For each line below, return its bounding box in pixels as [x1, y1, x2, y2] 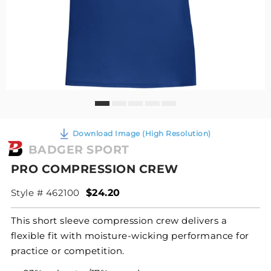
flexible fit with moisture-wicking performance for [10, 229, 249, 241]
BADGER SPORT [28, 142, 129, 157]
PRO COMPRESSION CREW [10, 162, 178, 176]
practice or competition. [10, 244, 125, 256]
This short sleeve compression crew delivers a [10, 214, 227, 226]
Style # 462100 [10, 186, 80, 198]
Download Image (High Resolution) [72, 128, 211, 138]
